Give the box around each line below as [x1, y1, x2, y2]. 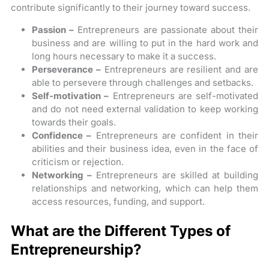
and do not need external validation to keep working [32, 103, 258, 115]
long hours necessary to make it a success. [32, 50, 217, 62]
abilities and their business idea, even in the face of [32, 142, 258, 154]
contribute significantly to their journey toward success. [11, 1, 251, 13]
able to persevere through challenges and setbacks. [32, 76, 254, 88]
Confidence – [32, 129, 92, 141]
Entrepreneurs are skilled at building [92, 169, 258, 181]
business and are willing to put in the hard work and [32, 37, 258, 49]
